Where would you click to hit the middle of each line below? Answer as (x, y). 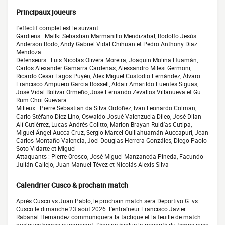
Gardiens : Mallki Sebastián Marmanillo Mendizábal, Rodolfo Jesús (106, 36)
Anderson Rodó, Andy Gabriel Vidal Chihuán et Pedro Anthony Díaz (107, 44)
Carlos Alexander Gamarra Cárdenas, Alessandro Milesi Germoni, (104, 68)
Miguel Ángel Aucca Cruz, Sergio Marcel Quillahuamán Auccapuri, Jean (112, 132)
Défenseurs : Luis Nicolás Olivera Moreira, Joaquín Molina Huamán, (107, 60)
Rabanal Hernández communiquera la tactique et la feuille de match (108, 217)
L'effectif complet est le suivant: (58, 28)
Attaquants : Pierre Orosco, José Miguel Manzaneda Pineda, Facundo (110, 156)
